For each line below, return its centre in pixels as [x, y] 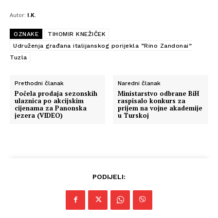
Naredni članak [139, 83]
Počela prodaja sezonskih [56, 93]
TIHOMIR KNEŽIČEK [77, 34]
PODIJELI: [109, 176]
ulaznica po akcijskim [49, 100]
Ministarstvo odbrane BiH [159, 93]
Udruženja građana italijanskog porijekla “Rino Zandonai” [102, 45]
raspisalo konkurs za [152, 100]
